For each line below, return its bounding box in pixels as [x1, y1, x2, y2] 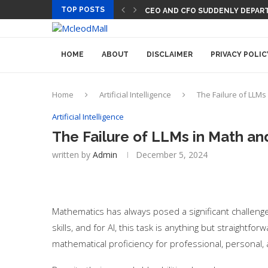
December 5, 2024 [136, 149, 208, 160]
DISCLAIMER [147, 50, 193, 59]
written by [52, 149, 93, 160]
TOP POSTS [61, 5, 105, 14]
